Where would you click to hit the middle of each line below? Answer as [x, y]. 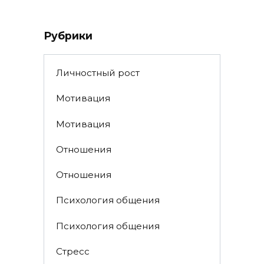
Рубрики [68, 35]
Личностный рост [98, 73]
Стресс [72, 251]
